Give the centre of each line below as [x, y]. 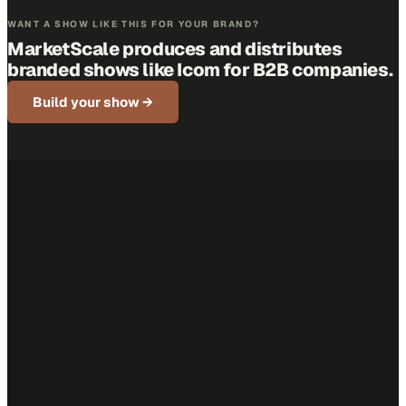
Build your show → [93, 102]
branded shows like [92, 70]
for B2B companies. [306, 70]
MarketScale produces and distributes [175, 49]
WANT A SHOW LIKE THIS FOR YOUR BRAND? [134, 24]
